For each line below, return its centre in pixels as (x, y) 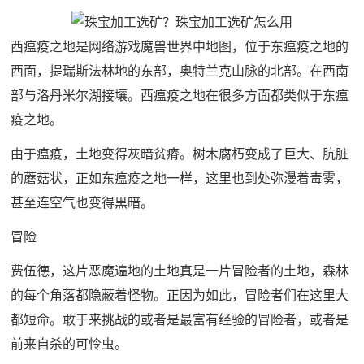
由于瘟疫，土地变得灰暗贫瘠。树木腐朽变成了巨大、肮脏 (180, 154)
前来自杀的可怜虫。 (69, 344)
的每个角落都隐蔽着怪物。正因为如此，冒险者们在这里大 (180, 296)
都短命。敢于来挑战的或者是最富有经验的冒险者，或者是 (180, 320)
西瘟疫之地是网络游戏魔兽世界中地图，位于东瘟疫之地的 (180, 47)
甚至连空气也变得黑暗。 (82, 203)
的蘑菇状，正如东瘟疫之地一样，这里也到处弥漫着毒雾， (180, 179)
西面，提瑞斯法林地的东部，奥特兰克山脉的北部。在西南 (180, 71)
